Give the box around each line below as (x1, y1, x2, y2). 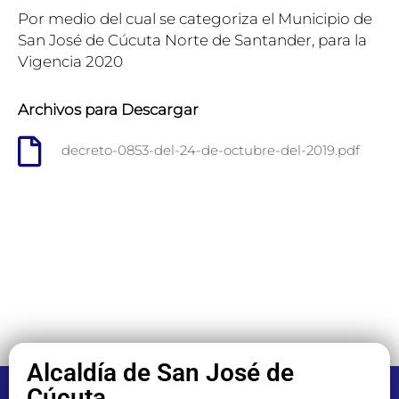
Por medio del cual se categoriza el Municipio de (18, 9, 372, 28)
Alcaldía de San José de (27, 357, 294, 387)
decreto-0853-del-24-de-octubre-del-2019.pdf (61, 142, 360, 159)
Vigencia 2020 (18, 52, 123, 70)
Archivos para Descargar (18, 100, 199, 118)
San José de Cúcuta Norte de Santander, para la (18, 30, 367, 49)
